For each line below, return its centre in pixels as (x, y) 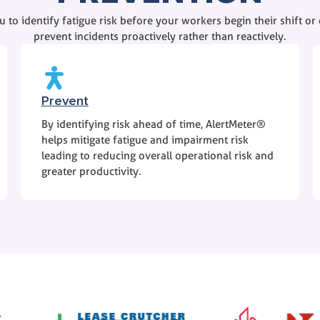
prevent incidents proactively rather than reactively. (160, 36)
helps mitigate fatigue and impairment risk (145, 140)
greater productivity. (91, 172)
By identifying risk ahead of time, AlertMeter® (153, 125)
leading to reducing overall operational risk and (157, 156)
